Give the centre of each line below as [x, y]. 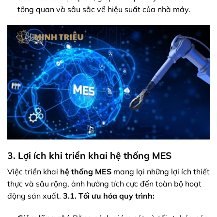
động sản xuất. [35, 196]
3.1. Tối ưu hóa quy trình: [109, 196]
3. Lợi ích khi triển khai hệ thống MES [89, 155]
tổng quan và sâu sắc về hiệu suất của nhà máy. [104, 9]
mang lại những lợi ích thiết [161, 172]
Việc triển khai [34, 172]
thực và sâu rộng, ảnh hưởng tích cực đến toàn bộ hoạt [104, 184]
